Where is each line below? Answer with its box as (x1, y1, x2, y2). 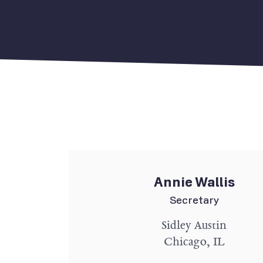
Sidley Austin (161, 217, 227, 234)
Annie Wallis (153, 174, 235, 191)
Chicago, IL (163, 233, 225, 250)
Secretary (169, 194, 219, 207)
